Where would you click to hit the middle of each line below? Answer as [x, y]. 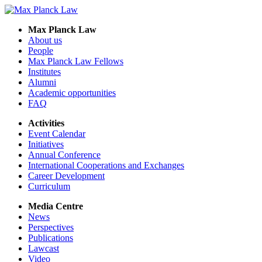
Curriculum [49, 186]
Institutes [44, 72]
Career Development [66, 176]
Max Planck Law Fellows [76, 61]
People [41, 51]
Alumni [42, 82]
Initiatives [46, 144]
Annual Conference [64, 155]
